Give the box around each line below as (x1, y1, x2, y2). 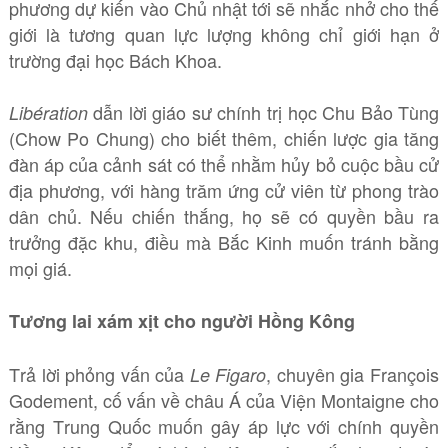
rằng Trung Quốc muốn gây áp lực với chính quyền (8, 413, 440, 439)
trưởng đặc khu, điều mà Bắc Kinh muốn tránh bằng (8, 229, 440, 255)
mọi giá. (8, 255, 72, 281)
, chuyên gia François (266, 361, 440, 387)
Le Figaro (189, 362, 267, 387)
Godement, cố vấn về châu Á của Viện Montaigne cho (8, 387, 440, 413)
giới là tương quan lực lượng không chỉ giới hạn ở (8, 21, 440, 47)
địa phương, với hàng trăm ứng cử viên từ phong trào (8, 177, 440, 203)
